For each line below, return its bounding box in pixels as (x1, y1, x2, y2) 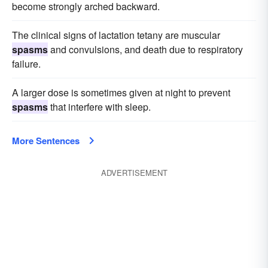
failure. (12, 57, 41, 71)
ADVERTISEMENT (100, 167, 167, 178)
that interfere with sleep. (48, 100, 151, 114)
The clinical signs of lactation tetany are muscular (12, 28, 220, 42)
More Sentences (12, 134, 80, 147)
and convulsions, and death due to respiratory (48, 42, 243, 56)
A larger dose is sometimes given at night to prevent (12, 86, 230, 99)
